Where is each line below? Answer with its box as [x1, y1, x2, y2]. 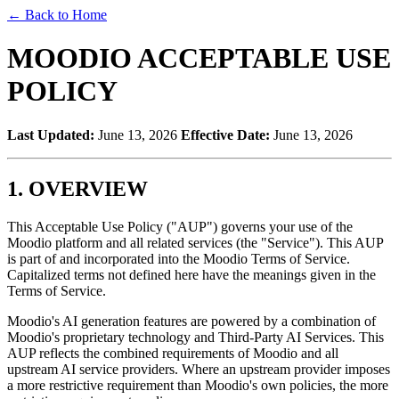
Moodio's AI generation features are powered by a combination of [7, 313, 376, 329]
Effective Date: [181, 126, 270, 142]
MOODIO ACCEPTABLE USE [7, 42, 391, 75]
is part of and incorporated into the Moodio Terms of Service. [7, 250, 350, 266]
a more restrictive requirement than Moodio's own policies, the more [7, 377, 388, 393]
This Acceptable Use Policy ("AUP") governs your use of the [7, 218, 353, 234]
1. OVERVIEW [7, 176, 148, 200]
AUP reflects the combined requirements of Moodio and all [7, 345, 338, 361]
